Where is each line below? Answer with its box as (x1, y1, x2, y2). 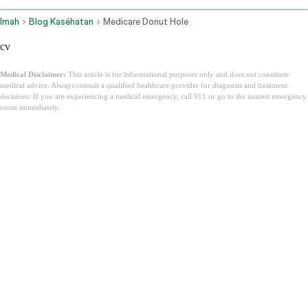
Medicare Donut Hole (103, 16, 188, 27)
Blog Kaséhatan (29, 16, 93, 27)
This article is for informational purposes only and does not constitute (66, 70, 289, 79)
